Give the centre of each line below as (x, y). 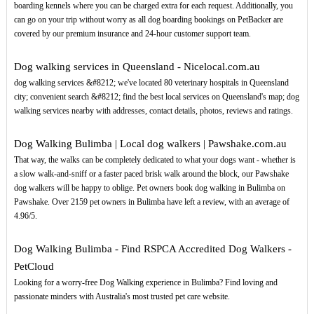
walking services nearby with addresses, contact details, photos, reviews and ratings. (153, 111)
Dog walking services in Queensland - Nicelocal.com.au (137, 67)
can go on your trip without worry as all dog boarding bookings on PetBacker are (148, 20)
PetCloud (34, 267)
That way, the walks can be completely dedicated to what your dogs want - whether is (155, 160)
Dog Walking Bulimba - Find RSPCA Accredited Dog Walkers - (152, 249)
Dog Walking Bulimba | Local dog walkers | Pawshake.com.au (150, 144)
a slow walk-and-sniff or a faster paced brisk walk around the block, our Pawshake (151, 174)
